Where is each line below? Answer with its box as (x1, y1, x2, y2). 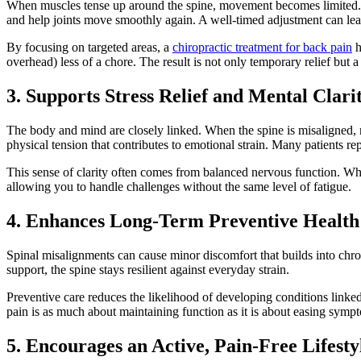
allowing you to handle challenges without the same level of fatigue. (6, 180, 351, 194)
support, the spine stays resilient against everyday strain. (6, 262, 289, 276)
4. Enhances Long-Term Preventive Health (6, 210, 359, 231)
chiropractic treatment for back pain (172, 40, 352, 55)
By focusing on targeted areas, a (6, 40, 172, 55)
